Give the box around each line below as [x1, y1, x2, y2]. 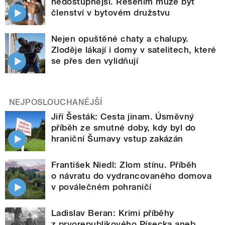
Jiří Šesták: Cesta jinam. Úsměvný [51, 111, 194, 122]
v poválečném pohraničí [51, 181, 152, 192]
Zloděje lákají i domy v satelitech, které [51, 44, 216, 55]
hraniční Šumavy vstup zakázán [51, 133, 183, 144]
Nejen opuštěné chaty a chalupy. [51, 33, 189, 44]
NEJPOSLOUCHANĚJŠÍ [9, 97, 102, 107]
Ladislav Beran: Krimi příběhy [51, 207, 174, 218]
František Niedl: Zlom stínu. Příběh [51, 159, 197, 170]
